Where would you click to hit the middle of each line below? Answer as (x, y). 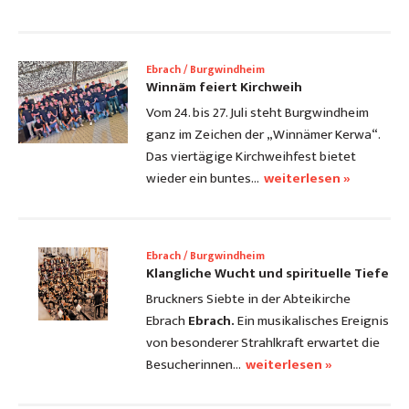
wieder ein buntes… (203, 179)
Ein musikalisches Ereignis (312, 321)
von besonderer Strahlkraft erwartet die (263, 343)
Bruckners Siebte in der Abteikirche (248, 299)
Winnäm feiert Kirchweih (224, 88)
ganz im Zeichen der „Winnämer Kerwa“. (263, 135)
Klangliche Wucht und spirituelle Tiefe (267, 274)
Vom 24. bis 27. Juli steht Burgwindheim (257, 113)
